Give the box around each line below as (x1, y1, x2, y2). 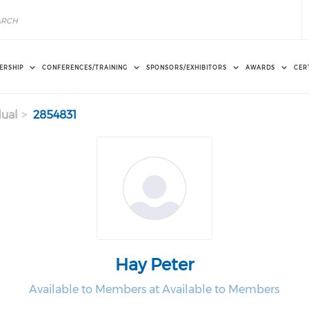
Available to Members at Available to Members (29, 283, 280, 296)
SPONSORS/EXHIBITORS (146, 63, 227, 71)
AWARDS (246, 63, 275, 71)
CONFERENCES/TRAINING (42, 63, 128, 71)
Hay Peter (114, 255, 194, 275)
